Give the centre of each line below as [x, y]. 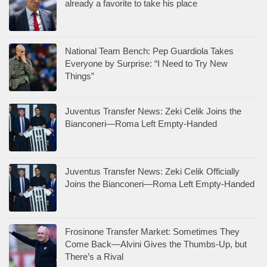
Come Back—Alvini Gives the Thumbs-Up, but [156, 244]
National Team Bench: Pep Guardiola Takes [149, 51]
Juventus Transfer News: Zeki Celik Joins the [153, 111]
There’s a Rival [94, 256]
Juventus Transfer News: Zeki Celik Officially [152, 171]
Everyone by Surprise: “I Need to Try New [146, 63]
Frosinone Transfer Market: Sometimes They [152, 231]
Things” [80, 76]
